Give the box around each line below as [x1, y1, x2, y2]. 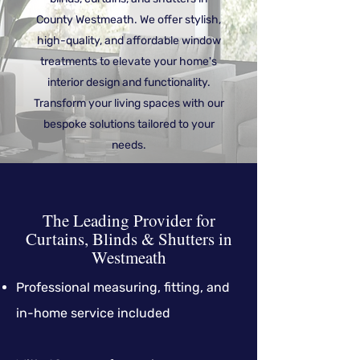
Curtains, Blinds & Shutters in [25, 227, 232, 250]
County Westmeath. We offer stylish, [36, 13, 221, 27]
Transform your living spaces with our [33, 96, 224, 110]
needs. [111, 138, 146, 152]
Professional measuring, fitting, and [16, 280, 230, 295]
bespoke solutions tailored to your [43, 117, 215, 131]
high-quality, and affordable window [36, 34, 221, 47]
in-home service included [16, 305, 170, 321]
